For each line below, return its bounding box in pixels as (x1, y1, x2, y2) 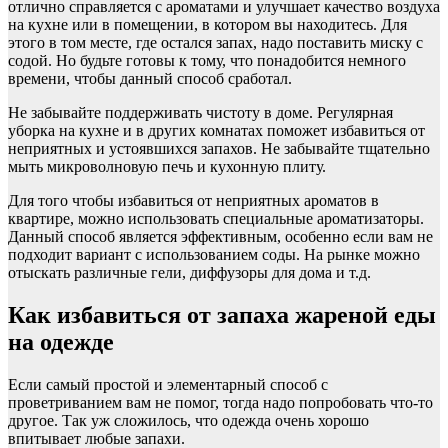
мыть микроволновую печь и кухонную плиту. (8, 157, 326, 175)
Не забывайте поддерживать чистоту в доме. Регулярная (8, 103, 393, 121)
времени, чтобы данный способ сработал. (8, 69, 292, 87)
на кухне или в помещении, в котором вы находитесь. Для (8, 15, 407, 33)
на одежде (8, 328, 114, 355)
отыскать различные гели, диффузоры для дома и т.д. (8, 263, 371, 281)
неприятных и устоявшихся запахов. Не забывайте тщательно (8, 139, 430, 157)
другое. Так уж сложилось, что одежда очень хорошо (8, 411, 369, 429)
